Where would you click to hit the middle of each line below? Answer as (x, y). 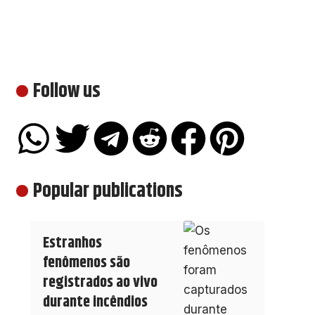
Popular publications (108, 191)
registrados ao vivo (100, 283)
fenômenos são (86, 263)
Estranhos (72, 244)
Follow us (66, 91)
